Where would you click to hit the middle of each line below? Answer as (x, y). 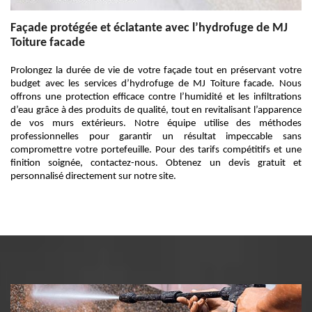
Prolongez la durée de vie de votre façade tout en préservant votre (156, 71)
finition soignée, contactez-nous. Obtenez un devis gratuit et (156, 163)
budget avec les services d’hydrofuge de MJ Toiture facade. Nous (156, 84)
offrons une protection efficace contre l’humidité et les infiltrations (156, 97)
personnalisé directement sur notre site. (93, 177)
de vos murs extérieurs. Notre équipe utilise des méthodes (156, 124)
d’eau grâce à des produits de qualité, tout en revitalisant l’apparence (156, 110)
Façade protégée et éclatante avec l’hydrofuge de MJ (149, 28)
